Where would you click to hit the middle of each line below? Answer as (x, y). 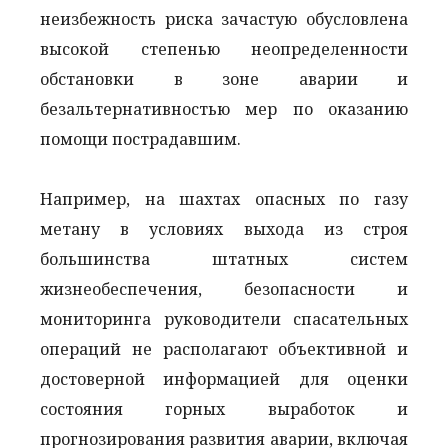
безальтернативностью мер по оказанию (224, 108)
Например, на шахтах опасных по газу (224, 198)
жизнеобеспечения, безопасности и (224, 288)
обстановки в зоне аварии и (224, 78)
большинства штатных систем (224, 258)
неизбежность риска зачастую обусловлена (224, 18)
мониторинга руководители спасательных (224, 318)
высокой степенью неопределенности (224, 48)
